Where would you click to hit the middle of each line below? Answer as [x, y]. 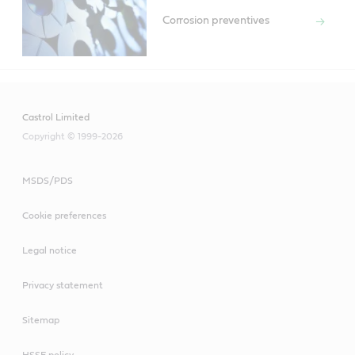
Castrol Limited [56, 117]
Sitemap [41, 320]
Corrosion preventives [216, 21]
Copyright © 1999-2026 [73, 136]
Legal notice [50, 250]
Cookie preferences [64, 215]
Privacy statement [63, 285]
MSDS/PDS [48, 180]
